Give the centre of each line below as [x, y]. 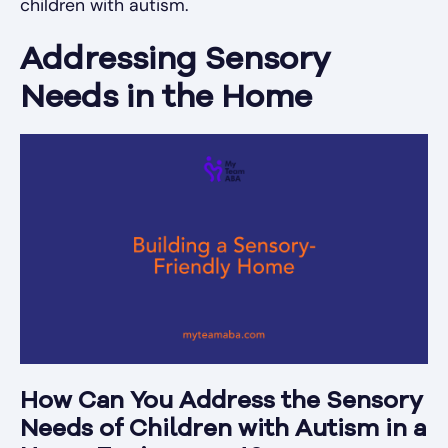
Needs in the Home [166, 99]
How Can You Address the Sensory [221, 401]
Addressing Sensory [175, 61]
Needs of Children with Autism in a [223, 429]
